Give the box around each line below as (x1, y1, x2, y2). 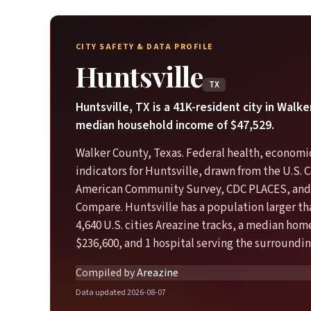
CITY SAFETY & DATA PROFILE (76, 41, 214, 53)
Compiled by (76, 264, 135, 280)
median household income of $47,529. (76, 116, 274, 134)
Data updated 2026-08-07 (76, 287, 166, 299)
